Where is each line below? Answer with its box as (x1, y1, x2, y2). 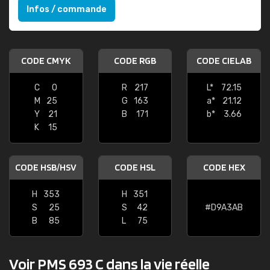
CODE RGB (113, 55, 156, 66)
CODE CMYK (21, 55, 71, 66)
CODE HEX (202, 162, 245, 173)
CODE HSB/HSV (15, 162, 77, 173)
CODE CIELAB (196, 55, 252, 66)
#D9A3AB (205, 202, 243, 213)
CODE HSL (114, 162, 155, 173)
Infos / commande (27, 4, 107, 14)
